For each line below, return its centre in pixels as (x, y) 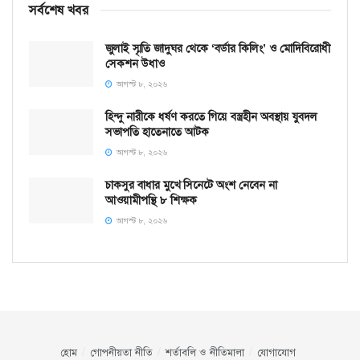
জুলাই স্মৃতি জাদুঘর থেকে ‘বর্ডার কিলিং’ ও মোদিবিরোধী (218, 49)
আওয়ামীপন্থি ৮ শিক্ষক (151, 200)
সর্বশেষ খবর (59, 10)
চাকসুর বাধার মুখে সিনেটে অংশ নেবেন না (191, 185)
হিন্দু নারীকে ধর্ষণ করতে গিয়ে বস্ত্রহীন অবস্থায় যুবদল (211, 117)
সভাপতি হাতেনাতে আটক (157, 132)
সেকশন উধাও (135, 64)
